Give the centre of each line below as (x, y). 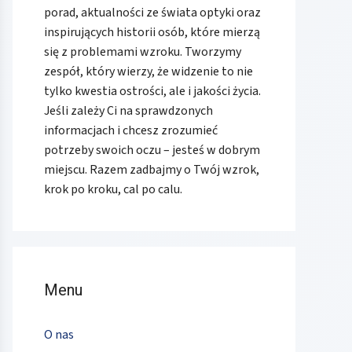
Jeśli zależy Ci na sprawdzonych (128, 111)
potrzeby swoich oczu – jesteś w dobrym (152, 150)
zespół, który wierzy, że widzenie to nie (148, 72)
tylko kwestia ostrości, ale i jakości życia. (152, 92)
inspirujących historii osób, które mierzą (152, 33)
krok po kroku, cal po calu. (113, 190)
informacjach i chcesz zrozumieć (131, 131)
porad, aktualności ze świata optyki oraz (152, 13)
